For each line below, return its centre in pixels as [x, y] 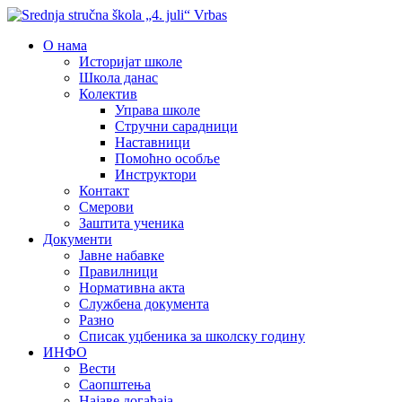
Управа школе [157, 110]
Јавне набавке [122, 255]
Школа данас [118, 78]
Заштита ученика [131, 223]
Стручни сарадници [176, 126]
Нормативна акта [132, 288]
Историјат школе [131, 61]
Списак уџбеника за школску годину [192, 336]
